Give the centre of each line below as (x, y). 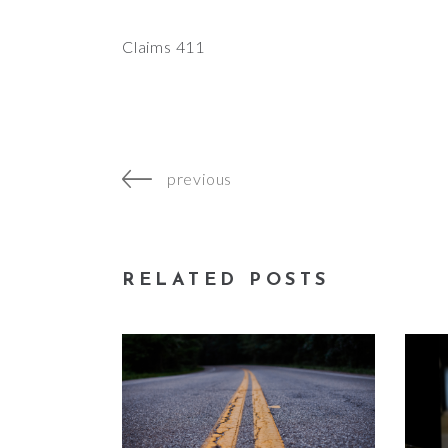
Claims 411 (163, 46)
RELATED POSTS (226, 280)
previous (199, 178)
